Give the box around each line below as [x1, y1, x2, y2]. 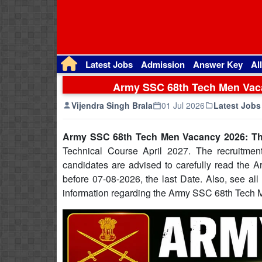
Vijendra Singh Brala [71, 99, 153, 111]
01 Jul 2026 [161, 99, 205, 111]
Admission [141, 58, 185, 71]
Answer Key [193, 58, 243, 71]
